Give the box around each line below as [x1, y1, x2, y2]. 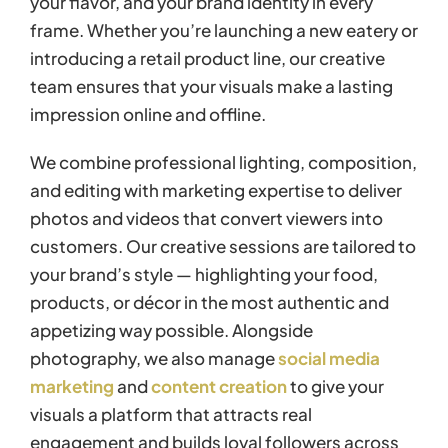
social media [278, 346, 380, 369]
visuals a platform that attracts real [30, 402, 312, 425]
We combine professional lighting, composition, [30, 150, 417, 173]
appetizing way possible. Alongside [30, 318, 313, 341]
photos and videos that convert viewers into [30, 206, 383, 229]
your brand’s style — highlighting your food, [30, 262, 378, 285]
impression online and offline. [30, 102, 266, 125]
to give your [287, 374, 384, 397]
